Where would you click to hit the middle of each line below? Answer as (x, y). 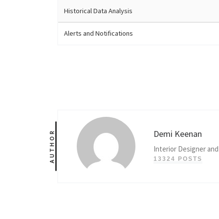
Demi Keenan (178, 134)
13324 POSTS (178, 159)
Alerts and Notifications (99, 33)
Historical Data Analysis (98, 11)
